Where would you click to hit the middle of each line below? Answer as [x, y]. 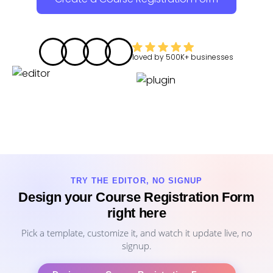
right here [136, 213]
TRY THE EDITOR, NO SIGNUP [136, 181]
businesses [212, 57]
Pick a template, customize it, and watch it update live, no [136, 233]
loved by [149, 57]
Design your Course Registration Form [136, 197]
